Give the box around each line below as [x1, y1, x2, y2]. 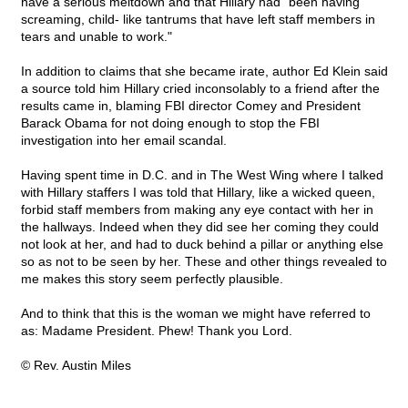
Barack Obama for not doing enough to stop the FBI [21, 116, 320, 131]
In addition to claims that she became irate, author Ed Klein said [21, 64, 388, 79]
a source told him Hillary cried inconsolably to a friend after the [21, 81, 380, 97]
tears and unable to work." [21, 29, 172, 45]
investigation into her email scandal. [21, 133, 227, 148]
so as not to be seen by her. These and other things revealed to [21, 254, 387, 270]
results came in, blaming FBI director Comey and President [21, 98, 361, 114]
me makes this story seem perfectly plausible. [21, 271, 283, 287]
